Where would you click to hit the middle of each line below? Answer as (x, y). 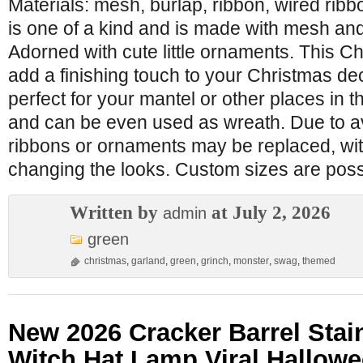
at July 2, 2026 (269, 212)
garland (148, 261)
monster (251, 261)
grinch (215, 261)
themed (319, 261)
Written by (116, 212)
